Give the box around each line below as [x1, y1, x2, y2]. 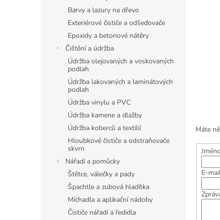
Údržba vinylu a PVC [68, 98, 131, 107]
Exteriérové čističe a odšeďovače [68, 18, 165, 27]
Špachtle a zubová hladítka [68, 182, 149, 192]
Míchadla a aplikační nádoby [68, 195, 153, 204]
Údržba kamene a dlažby [68, 110, 142, 120]
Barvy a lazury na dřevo [68, 5, 139, 15]
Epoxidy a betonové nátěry [68, 31, 149, 40]
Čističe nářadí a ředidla [68, 208, 136, 217]
